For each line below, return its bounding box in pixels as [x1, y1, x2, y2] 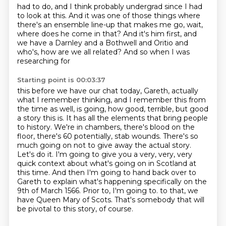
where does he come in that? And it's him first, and [17, 29, 197, 38]
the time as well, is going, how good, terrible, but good [17, 104, 208, 114]
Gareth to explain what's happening [17, 177, 144, 186]
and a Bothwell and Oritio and [84, 38, 188, 47]
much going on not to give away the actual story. [17, 141, 191, 150]
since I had [164, 2, 202, 11]
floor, [17, 132, 37, 141]
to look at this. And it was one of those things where [17, 11, 200, 20]
